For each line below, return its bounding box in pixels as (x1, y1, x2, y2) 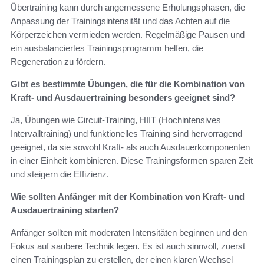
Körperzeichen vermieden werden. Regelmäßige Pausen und (11, 29, 245, 39)
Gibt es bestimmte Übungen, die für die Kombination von (11, 78, 245, 89)
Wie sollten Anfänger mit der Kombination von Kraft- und (11, 191, 245, 202)
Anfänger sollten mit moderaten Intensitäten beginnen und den (11, 227, 247, 237)
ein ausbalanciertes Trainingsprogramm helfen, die (11, 42, 203, 53)
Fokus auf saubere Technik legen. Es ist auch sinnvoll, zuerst (11, 240, 245, 251)
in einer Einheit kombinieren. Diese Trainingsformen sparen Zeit (11, 155, 253, 166)
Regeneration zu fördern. (11, 56, 105, 67)
